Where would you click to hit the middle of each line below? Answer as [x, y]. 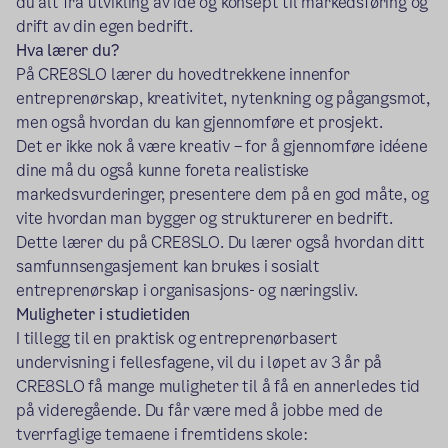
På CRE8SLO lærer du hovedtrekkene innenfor [183, 75]
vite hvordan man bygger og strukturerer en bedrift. [204, 219]
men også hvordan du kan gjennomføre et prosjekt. [199, 123]
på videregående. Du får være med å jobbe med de [199, 411]
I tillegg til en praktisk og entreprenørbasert [177, 339]
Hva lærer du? [68, 51]
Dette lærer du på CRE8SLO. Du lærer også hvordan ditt [220, 243]
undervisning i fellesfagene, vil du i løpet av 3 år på [199, 363]
